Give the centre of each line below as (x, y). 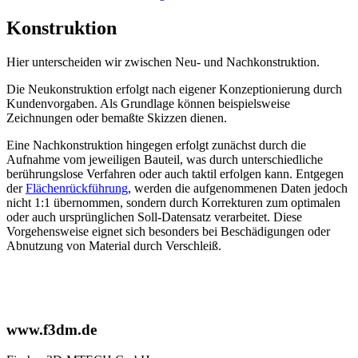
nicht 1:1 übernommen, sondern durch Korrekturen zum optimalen (173, 202)
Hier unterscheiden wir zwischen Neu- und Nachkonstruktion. (163, 62)
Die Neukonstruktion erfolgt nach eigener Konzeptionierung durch (174, 89)
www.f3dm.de (52, 329)
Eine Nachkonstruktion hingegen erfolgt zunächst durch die (156, 145)
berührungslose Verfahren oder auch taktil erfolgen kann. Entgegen (175, 173)
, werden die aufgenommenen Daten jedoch (238, 188)
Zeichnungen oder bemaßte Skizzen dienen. (117, 117)
